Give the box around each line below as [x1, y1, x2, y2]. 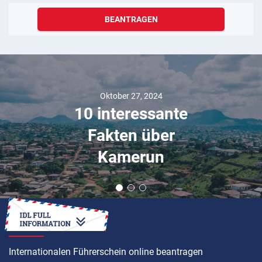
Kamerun [98, 147, 164, 167]
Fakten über [87, 125, 175, 145]
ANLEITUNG [9, 219, 60, 230]
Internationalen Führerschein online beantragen [9, 246, 203, 258]
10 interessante [74, 104, 188, 123]
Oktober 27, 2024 [99, 91, 163, 101]
